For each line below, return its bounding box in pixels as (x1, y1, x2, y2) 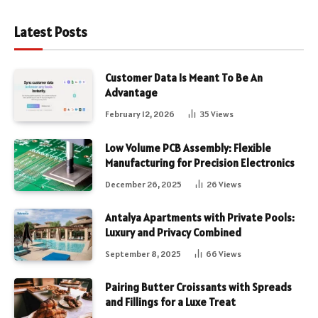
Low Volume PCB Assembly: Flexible (105, 141, 271, 155)
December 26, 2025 (105, 178, 182, 190)
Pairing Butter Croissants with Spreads (105, 280, 292, 295)
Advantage (105, 86, 158, 100)
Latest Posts (14, 23, 87, 41)
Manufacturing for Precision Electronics (105, 155, 295, 170)
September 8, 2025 (105, 248, 181, 260)
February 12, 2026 (105, 109, 175, 120)
